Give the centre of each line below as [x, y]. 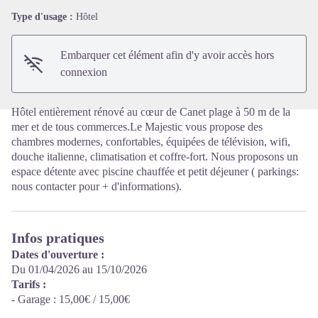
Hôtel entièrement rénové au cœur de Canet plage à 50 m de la [151, 112]
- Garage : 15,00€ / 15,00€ [71, 300]
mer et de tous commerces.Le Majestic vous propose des [137, 127]
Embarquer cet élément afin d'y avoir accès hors [168, 55]
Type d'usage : [44, 17]
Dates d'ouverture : [58, 255]
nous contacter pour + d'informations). [97, 187]
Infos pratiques [58, 238]
